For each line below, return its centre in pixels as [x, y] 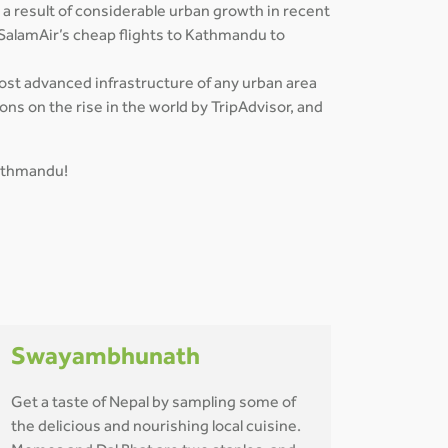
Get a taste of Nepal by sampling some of [153, 404]
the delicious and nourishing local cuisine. [156, 428]
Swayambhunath [105, 359]
